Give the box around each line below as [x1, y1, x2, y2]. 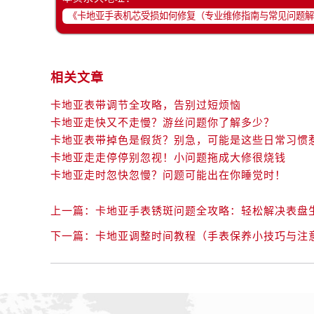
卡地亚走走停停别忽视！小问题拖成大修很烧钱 [50, 152, 286, 163]
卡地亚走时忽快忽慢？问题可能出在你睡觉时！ [50, 170, 286, 181]
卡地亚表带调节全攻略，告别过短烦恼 [50, 100, 241, 111]
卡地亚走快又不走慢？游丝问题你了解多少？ [50, 117, 275, 128]
